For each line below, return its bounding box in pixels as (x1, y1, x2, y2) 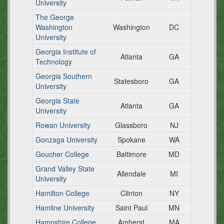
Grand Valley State (35, 163, 94, 173)
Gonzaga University (35, 134, 97, 144)
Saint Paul (115, 202, 147, 212)
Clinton (120, 188, 142, 198)
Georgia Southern (35, 71, 92, 81)
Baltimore (116, 149, 146, 159)
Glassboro (115, 120, 147, 130)
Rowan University (35, 120, 90, 130)
